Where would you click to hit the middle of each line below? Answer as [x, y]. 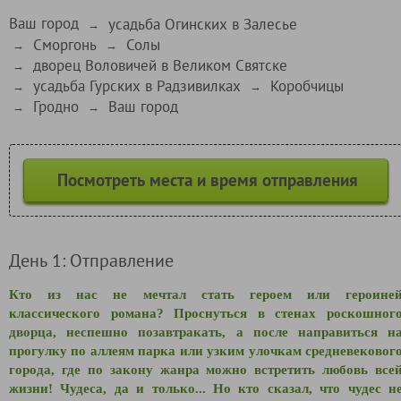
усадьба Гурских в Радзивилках [137, 85]
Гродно [56, 106]
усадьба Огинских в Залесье [203, 24]
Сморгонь [65, 44]
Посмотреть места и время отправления [208, 179]
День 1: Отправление [91, 260]
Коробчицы [307, 85]
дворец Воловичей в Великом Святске [160, 65]
